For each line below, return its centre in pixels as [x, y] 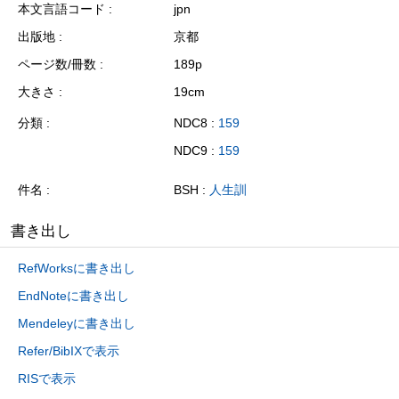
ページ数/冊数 [57, 64]
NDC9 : [196, 151]
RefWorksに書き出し [77, 268]
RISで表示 [47, 378]
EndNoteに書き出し [73, 295]
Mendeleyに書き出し [77, 323]
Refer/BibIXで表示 [69, 350]
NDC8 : [196, 122]
